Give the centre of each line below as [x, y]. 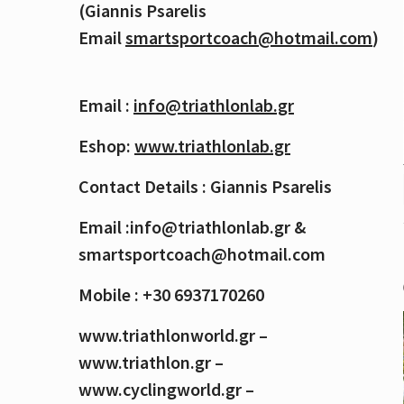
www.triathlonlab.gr [212, 146]
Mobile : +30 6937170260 [171, 295]
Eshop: [106, 146]
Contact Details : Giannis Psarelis [205, 187]
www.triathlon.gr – [151, 363]
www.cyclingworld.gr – [166, 390]
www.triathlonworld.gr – [173, 335]
